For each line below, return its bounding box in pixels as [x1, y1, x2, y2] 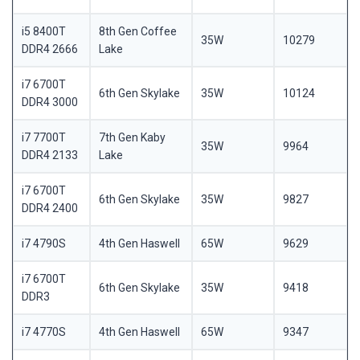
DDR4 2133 [21, 149, 78, 162]
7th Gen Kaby [98, 131, 166, 145]
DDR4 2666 [21, 43, 78, 56]
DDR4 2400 [21, 202, 78, 215]
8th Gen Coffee [98, 25, 177, 39]
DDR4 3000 [21, 96, 78, 109]
